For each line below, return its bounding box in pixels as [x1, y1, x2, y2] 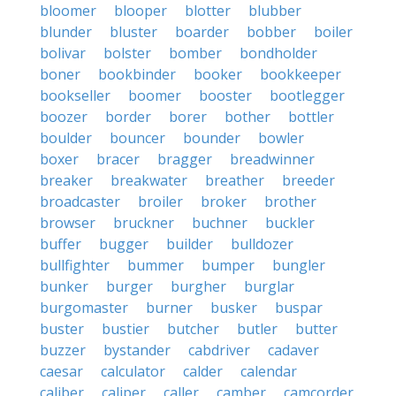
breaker [40, 171, 93, 190]
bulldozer [231, 234, 293, 254]
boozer [40, 107, 88, 126]
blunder [40, 22, 92, 42]
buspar [275, 298, 323, 317]
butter [295, 319, 338, 339]
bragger [157, 149, 212, 169]
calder [183, 362, 223, 381]
